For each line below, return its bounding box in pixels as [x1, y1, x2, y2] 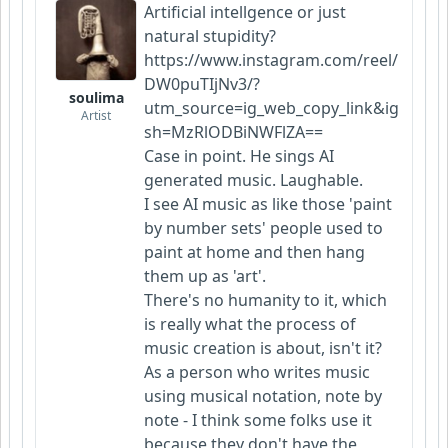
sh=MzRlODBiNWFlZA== [144, 121, 323, 144]
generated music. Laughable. [144, 169, 367, 192]
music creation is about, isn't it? [144, 337, 382, 360]
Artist [81, 107, 111, 125]
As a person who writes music [144, 361, 370, 384]
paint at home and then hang [144, 241, 365, 264]
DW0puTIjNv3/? [144, 73, 260, 96]
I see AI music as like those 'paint [144, 193, 392, 216]
